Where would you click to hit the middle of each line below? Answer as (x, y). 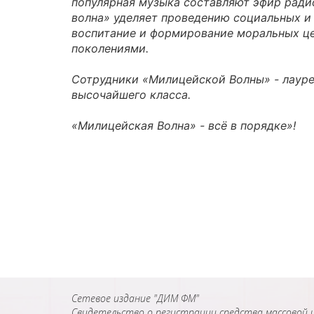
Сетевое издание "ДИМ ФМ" (135, 298)
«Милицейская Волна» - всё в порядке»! (184, 125)
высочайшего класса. (131, 95)
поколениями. (110, 48)
